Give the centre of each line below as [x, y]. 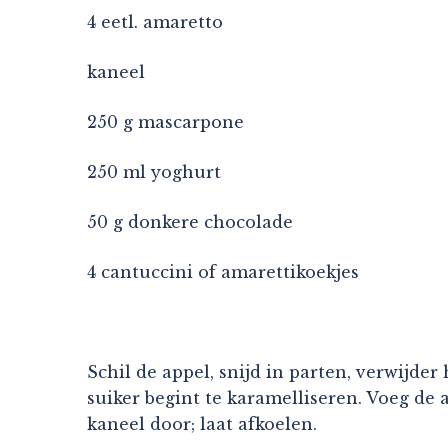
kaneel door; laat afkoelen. [202, 423]
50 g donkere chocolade [190, 221]
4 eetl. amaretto [155, 21]
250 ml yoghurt [154, 171]
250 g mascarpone [165, 121]
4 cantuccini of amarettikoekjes [223, 271]
